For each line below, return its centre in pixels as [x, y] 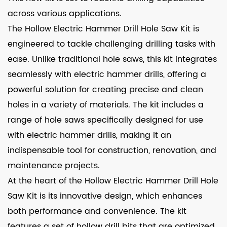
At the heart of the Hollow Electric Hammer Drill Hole [113, 181]
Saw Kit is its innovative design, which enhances [105, 196]
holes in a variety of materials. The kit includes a [106, 105]
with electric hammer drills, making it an [89, 135]
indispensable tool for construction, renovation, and [112, 150]
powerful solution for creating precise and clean [105, 90]
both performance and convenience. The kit [97, 211]
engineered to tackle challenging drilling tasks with [111, 44]
